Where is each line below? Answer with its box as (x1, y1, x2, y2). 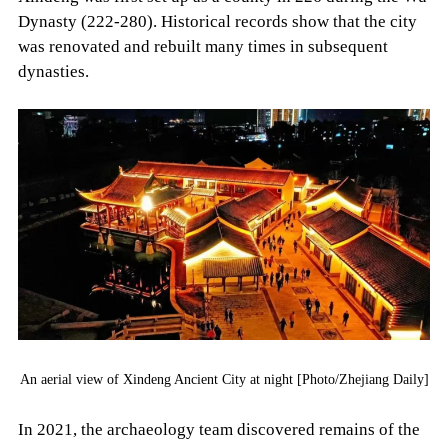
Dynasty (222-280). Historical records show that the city (17, 11, 417, 31)
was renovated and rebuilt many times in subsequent (17, 36, 388, 56)
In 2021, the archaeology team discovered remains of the (17, 419, 420, 439)
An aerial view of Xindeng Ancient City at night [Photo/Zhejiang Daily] (19, 371, 429, 387)
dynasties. (17, 61, 89, 81)
